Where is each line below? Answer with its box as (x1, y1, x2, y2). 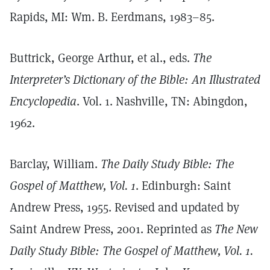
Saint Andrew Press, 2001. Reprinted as (10, 221, 215, 237)
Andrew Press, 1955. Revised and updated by (10, 199, 239, 215)
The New (215, 221, 258, 237)
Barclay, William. (10, 156, 101, 172)
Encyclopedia (10, 93, 77, 109)
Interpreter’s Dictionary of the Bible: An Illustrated (10, 72, 260, 87)
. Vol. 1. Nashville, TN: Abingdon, (77, 93, 248, 109)
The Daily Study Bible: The (101, 156, 234, 172)
